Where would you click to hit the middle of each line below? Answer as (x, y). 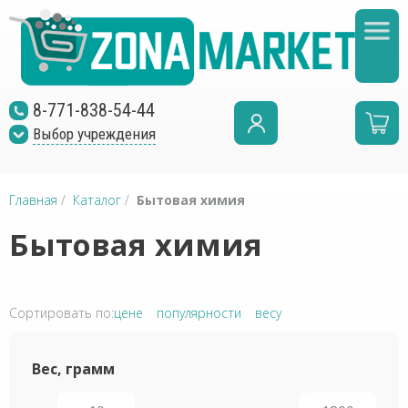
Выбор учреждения (94, 134)
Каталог (97, 200)
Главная (33, 200)
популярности (199, 313)
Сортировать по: (61, 313)
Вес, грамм (73, 369)
